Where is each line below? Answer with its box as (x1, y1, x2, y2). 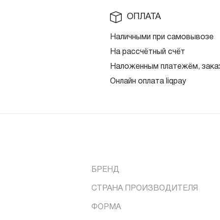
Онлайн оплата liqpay (110, 78, 186, 85)
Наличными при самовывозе (110, 33, 214, 41)
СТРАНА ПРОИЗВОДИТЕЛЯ (91, 185, 198, 192)
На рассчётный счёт (110, 48, 185, 55)
